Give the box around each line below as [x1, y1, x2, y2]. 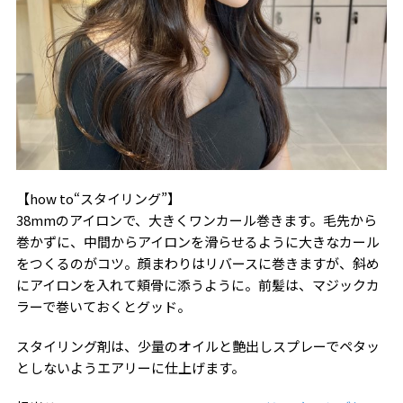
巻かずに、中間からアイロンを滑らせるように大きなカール [15, 231, 380, 251]
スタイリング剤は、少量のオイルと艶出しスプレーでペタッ [15, 336, 380, 355]
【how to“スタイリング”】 [15, 188, 181, 208]
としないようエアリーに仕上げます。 [15, 357, 245, 377]
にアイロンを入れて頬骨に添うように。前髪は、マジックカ [15, 274, 380, 294]
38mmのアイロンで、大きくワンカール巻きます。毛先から [15, 210, 377, 229]
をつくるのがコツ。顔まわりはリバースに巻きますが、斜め [15, 253, 380, 273]
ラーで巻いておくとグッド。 [15, 296, 191, 316]
